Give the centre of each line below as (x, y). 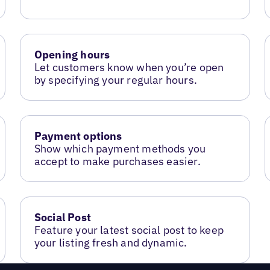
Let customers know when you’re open (129, 67)
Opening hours (72, 55)
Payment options (78, 136)
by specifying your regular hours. (115, 80)
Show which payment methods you (120, 148)
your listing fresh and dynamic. (111, 242)
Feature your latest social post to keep (129, 230)
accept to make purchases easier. (117, 161)
